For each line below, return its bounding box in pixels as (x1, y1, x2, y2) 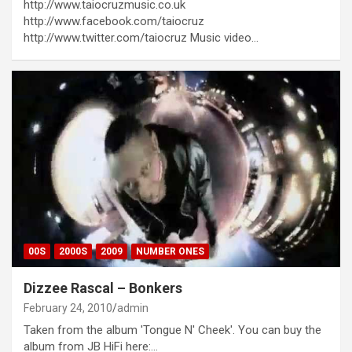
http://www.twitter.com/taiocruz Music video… (24, 30, 258, 45)
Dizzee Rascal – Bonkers (24, 280, 182, 297)
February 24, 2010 (24, 302, 112, 315)
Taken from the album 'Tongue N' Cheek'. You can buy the (24, 323, 321, 338)
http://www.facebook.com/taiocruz (24, 13, 204, 28)
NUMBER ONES (136, 246, 204, 258)
